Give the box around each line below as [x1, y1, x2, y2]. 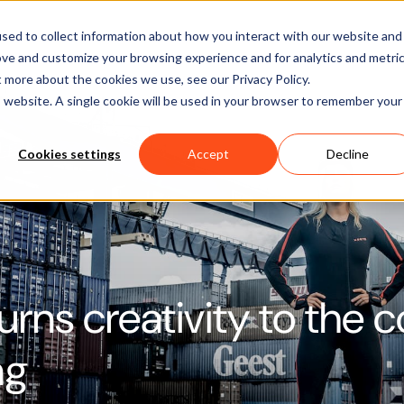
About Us [337, 27, 399, 46]
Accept [188, 146, 229, 162]
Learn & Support [200, 27, 309, 46]
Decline [326, 146, 369, 162]
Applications [87, 27, 172, 46]
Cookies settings [18, 146, 121, 162]
